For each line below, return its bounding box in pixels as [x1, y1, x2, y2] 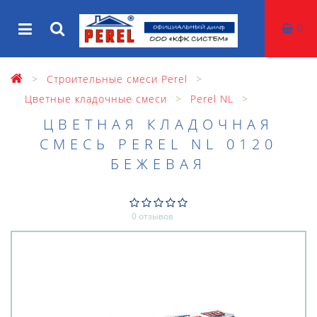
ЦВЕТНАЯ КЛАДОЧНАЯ [43, 115, 274, 134]
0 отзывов [131, 210, 173, 222]
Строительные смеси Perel [47, 72, 188, 86]
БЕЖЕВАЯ [110, 154, 207, 173]
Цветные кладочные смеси [25, 92, 167, 105]
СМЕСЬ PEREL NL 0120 [40, 134, 277, 154]
